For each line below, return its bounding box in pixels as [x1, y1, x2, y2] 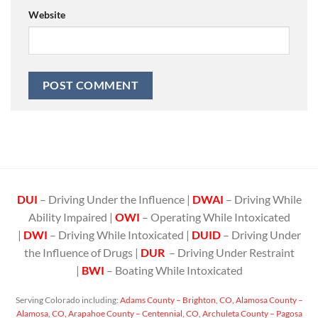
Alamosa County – [234, 295, 303, 306]
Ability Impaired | [28, 209, 115, 224]
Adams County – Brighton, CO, [118, 295, 234, 306]
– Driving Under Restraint [168, 245, 295, 259]
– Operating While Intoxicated [139, 209, 290, 224]
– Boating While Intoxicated [106, 263, 243, 277]
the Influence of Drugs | [23, 245, 141, 259]
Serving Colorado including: [15, 295, 119, 306]
